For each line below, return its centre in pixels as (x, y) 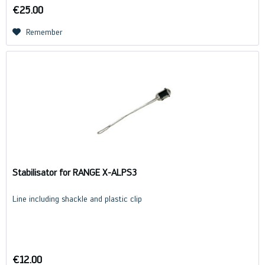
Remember (45, 32)
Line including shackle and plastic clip (77, 199)
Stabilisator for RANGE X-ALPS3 (75, 173)
